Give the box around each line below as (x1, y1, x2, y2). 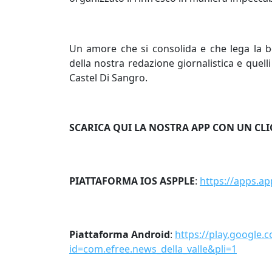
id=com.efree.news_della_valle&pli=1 (69, 242, 237, 256)
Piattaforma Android (69, 228, 170, 242)
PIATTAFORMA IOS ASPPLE (69, 174, 195, 188)
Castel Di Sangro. (69, 70, 148, 84)
